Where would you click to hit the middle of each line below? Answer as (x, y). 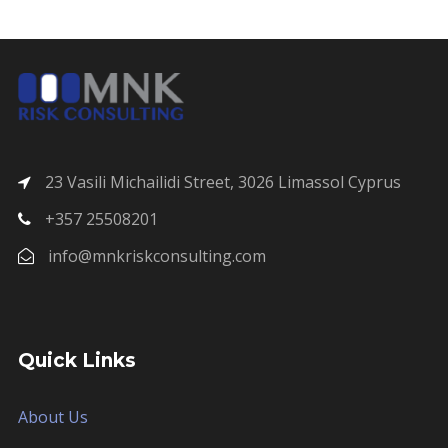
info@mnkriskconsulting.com (155, 256)
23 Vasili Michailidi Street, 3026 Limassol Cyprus (221, 182)
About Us (53, 417)
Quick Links (77, 361)
